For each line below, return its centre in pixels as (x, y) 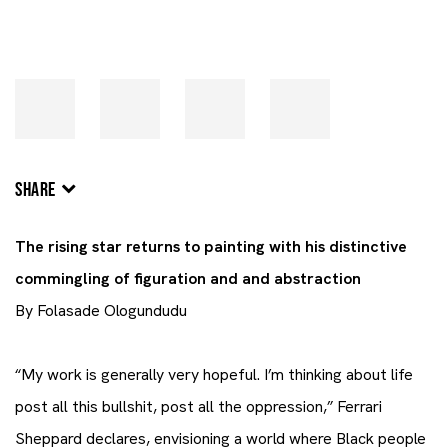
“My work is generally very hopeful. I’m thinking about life (214, 374)
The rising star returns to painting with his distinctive (211, 246)
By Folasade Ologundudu (101, 310)
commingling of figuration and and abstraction (188, 278)
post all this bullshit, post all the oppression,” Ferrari (198, 406)
